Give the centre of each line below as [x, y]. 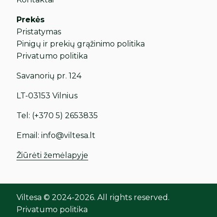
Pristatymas [39, 31]
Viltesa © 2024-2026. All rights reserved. [93, 198]
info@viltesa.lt [69, 135]
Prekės [31, 19]
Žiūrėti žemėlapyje [53, 155]
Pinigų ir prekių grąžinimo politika [81, 44]
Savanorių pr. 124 [49, 76]
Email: [29, 135]
